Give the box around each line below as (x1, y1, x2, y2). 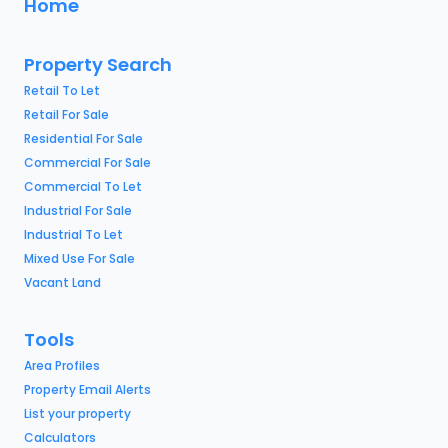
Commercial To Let (24, 178, 142, 195)
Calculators (24, 429, 96, 446)
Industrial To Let (24, 226, 123, 243)
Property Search (24, 52, 172, 77)
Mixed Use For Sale (24, 250, 135, 267)
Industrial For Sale (24, 202, 132, 219)
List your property (24, 405, 131, 422)
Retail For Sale (24, 106, 109, 123)
